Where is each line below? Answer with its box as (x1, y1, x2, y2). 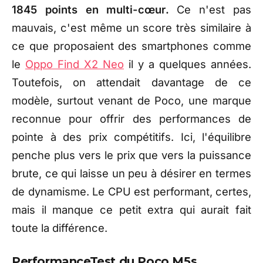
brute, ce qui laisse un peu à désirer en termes (12, 167, 251, 180)
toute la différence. (12, 221, 107, 235)
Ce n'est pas (168, 3, 251, 16)
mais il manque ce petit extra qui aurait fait (12, 203, 251, 217)
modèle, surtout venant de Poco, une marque (12, 94, 251, 107)
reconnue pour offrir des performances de (12, 112, 251, 126)
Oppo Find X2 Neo (25, 58, 124, 71)
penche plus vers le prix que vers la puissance (12, 149, 251, 162)
